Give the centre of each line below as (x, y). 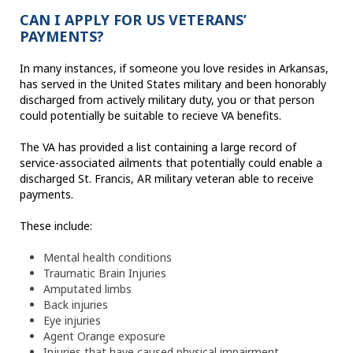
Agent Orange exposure (104, 336)
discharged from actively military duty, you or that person (167, 100)
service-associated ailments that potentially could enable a (171, 163)
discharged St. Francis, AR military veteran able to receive (167, 179)
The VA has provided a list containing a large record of (158, 147)
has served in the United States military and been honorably (173, 84)
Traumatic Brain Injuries (105, 273)
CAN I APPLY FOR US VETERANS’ (133, 20)
